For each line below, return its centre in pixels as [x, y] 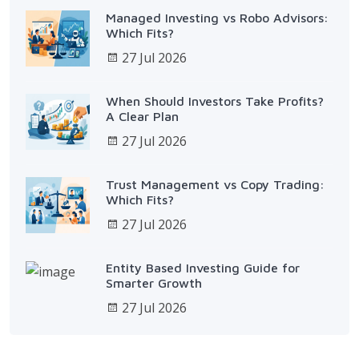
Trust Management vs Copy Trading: [215, 184]
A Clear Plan [142, 116]
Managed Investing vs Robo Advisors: [217, 17]
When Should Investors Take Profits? [215, 101]
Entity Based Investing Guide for [203, 267]
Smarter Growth [154, 282]
